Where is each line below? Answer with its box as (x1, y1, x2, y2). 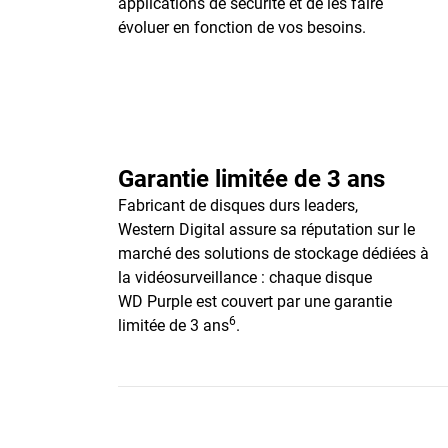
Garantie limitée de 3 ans (118, 165, 385, 193)
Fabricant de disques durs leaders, (118, 196, 358, 215)
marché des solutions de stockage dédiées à (118, 244, 429, 263)
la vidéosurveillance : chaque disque (118, 268, 372, 287)
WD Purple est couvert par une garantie (118, 292, 392, 311)
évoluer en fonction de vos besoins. (118, 18, 366, 37)
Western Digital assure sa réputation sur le (118, 220, 415, 239)
